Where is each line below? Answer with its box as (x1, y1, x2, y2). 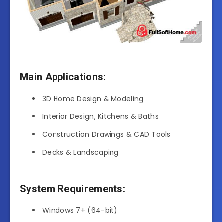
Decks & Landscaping (42, 147, 119, 157)
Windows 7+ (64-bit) (42, 205, 118, 215)
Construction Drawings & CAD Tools (42, 129, 170, 139)
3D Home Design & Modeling (42, 93, 144, 104)
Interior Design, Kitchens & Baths (42, 111, 159, 121)
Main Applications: (20, 71, 106, 83)
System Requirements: (20, 182, 125, 195)
